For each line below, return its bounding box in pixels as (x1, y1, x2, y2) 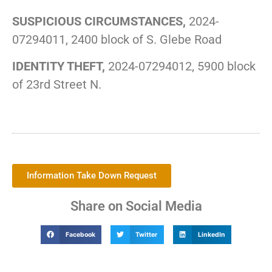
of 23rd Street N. (12, 77, 101, 92)
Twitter (135, 230, 158, 239)
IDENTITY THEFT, (12, 59, 105, 74)
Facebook (65, 230, 95, 239)
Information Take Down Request (27, 169, 157, 181)
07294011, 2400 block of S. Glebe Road (12, 32, 222, 47)
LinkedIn (197, 230, 225, 239)
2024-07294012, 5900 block (105, 59, 256, 74)
